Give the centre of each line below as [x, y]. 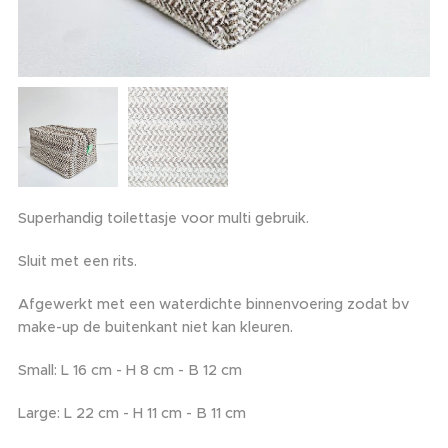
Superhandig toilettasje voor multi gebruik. [163, 217]
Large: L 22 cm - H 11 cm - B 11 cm [132, 412]
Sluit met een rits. [77, 260]
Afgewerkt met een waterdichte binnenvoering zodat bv [213, 303]
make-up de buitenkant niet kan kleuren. [155, 326]
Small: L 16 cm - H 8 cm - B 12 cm [130, 369]
